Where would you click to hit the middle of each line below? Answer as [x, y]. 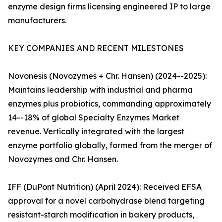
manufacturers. [37, 21]
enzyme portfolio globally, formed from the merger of [110, 145]
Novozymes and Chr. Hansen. [63, 159]
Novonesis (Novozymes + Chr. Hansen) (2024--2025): [107, 76]
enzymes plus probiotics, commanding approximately [110, 104]
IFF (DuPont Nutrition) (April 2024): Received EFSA [105, 187]
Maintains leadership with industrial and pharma [100, 90]
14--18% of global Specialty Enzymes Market [94, 118]
